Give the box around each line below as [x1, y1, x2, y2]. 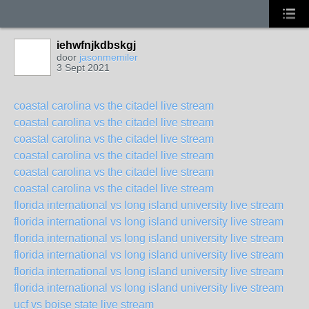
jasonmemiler [79, 52, 138, 63]
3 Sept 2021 [57, 62, 110, 73]
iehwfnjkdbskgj [57, 39, 136, 51]
